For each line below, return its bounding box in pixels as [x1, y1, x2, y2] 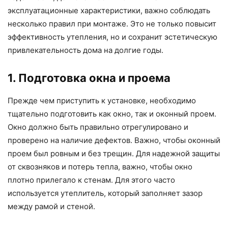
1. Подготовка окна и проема [8, 71, 170, 84]
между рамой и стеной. [8, 201, 95, 211]
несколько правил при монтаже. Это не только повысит [8, 18, 216, 28]
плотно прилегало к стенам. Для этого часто [8, 175, 175, 185]
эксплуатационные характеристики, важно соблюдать [8, 5, 210, 15]
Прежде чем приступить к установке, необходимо [8, 95, 196, 105]
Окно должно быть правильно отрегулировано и [8, 122, 188, 132]
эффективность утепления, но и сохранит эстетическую [8, 32, 217, 42]
